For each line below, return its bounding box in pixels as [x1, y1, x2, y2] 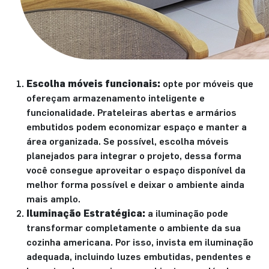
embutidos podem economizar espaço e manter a [26, 119, 247, 134]
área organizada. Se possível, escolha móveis [26, 134, 229, 148]
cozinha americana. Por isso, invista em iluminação [26, 235, 253, 249]
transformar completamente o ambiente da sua [26, 220, 241, 235]
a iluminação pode [145, 206, 228, 220]
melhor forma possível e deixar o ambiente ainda [26, 177, 244, 192]
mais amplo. [26, 192, 80, 206]
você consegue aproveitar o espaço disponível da [26, 163, 246, 177]
